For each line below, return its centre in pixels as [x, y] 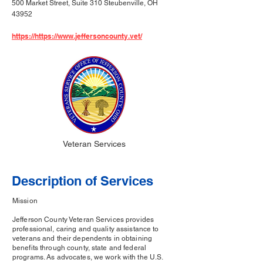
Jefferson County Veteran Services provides [83, 220]
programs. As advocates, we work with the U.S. [88, 257]
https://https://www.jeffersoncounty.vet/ [77, 36]
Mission [25, 201]
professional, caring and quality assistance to [86, 229]
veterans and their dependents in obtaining [82, 238]
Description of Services [82, 181]
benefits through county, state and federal [80, 248]
